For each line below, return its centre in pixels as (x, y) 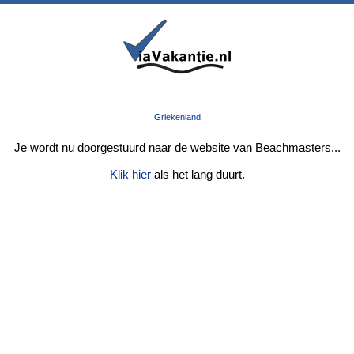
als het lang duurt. (198, 174)
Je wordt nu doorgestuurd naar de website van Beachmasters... (177, 147)
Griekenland (177, 117)
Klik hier (130, 174)
